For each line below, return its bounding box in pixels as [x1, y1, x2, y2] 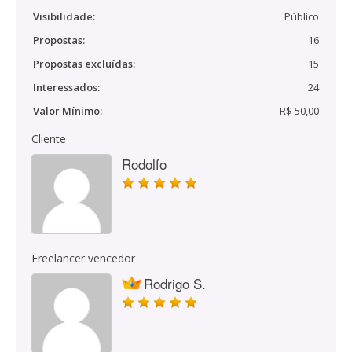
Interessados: [33, 80, 100, 94]
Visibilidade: [33, 9, 95, 24]
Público [284, 9, 319, 24]
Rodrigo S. [144, 273, 206, 293]
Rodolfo [122, 154, 167, 174]
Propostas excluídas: [33, 57, 135, 71]
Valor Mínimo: [33, 104, 102, 118]
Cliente [31, 131, 66, 146]
